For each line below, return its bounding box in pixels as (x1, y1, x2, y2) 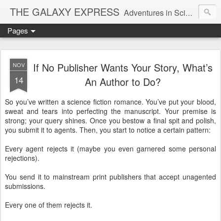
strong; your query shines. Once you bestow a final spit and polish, (5, 115, 216, 125)
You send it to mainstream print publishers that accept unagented (5, 172, 216, 182)
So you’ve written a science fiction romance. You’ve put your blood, (5, 97, 216, 107)
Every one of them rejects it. (5, 200, 92, 210)
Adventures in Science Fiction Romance (124, 7, 185, 18)
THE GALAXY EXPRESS (10, 4, 119, 19)
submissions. (5, 181, 45, 191)
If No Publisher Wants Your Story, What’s (33, 60, 213, 74)
